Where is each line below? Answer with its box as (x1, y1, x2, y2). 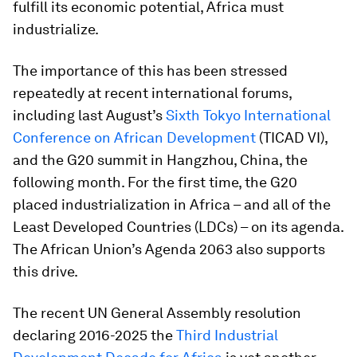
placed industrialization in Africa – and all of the (13, 196, 331, 213)
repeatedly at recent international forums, (13, 84, 292, 101)
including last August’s (13, 107, 166, 124)
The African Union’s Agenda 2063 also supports (13, 241, 325, 257)
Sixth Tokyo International (166, 107, 331, 124)
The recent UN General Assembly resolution (13, 304, 301, 321)
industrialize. (13, 21, 99, 37)
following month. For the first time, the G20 (13, 174, 297, 190)
